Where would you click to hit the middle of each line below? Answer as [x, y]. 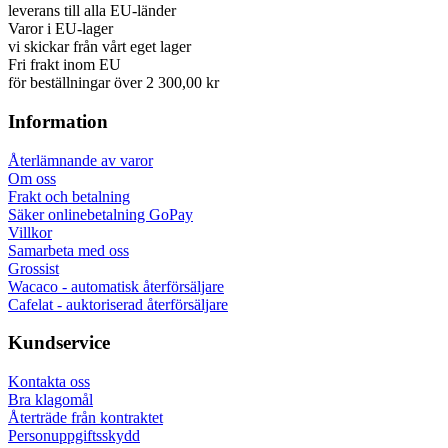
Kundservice [59, 343]
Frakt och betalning [69, 196]
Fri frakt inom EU [64, 65]
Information [58, 121]
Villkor [30, 232]
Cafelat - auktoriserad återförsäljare [118, 304]
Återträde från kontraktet [85, 417]
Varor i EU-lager [60, 29]
